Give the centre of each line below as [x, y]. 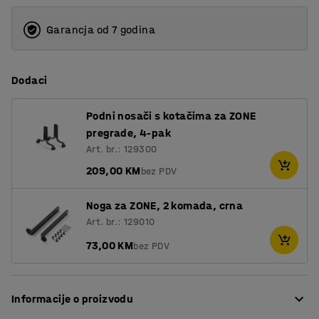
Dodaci [30, 80]
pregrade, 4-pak [129, 133]
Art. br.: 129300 [122, 150]
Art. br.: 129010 [121, 222]
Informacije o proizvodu [73, 298]
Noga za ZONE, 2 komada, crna [165, 206]
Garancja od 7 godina [101, 30]
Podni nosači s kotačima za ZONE [171, 116]
